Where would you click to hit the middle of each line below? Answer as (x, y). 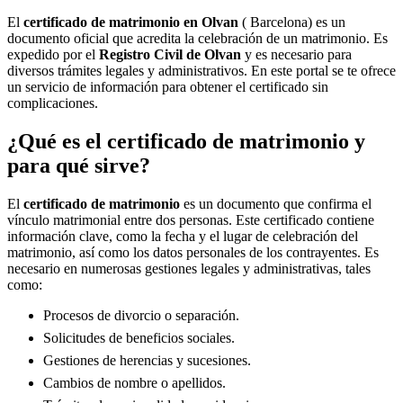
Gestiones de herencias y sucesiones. (147, 360)
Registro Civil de (152, 54)
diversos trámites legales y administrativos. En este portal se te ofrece (201, 71)
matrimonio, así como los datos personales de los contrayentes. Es (193, 252)
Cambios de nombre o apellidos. (134, 382)
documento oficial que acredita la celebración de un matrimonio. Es (197, 38)
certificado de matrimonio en (112, 22)
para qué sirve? (79, 165)
